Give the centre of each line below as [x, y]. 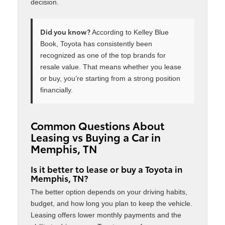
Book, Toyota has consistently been [96, 44]
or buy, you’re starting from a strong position [110, 79]
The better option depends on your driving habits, [109, 192]
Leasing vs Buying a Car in [96, 136]
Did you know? [65, 32]
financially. [57, 90]
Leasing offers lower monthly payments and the [106, 215]
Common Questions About [97, 125]
